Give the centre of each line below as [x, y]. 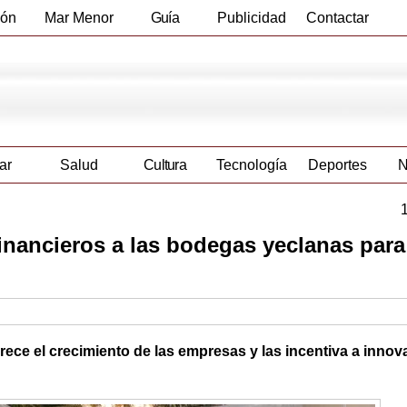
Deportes [338, 165]
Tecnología [251, 165]
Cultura [165, 165]
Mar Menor [79, 18]
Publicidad [251, 18]
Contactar [338, 18]
